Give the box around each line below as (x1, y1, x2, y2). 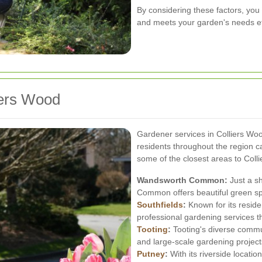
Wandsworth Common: (137, 175, 227, 185)
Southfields (137, 199, 183, 209)
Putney (137, 249, 165, 258)
